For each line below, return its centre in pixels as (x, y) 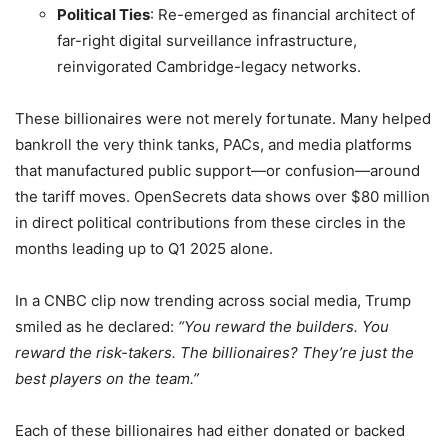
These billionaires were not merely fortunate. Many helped (223, 119)
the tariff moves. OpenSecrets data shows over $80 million (222, 197)
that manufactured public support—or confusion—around (217, 171)
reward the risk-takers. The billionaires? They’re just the (214, 353)
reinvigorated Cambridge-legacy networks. (209, 67)
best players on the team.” (107, 379)
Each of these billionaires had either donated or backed (210, 431)
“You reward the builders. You (283, 327)
